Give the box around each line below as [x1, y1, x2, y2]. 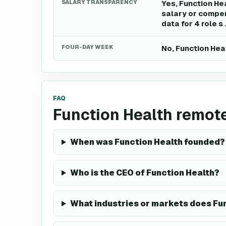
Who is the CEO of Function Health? [70, 167, 219, 178]
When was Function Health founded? [70, 137, 225, 147]
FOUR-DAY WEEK [62, 43, 113, 50]
